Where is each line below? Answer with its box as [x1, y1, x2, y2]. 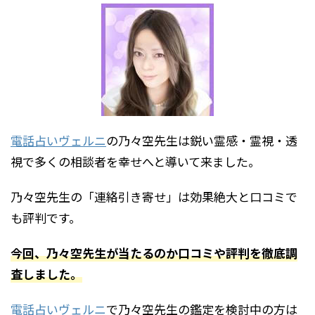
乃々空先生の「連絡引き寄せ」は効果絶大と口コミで [11, 188, 297, 205]
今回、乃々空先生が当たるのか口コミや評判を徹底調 [11, 244, 297, 262]
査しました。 [11, 265, 82, 283]
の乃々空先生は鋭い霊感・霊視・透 [106, 131, 297, 149]
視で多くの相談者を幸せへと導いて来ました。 [11, 153, 260, 170]
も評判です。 [11, 209, 81, 226]
